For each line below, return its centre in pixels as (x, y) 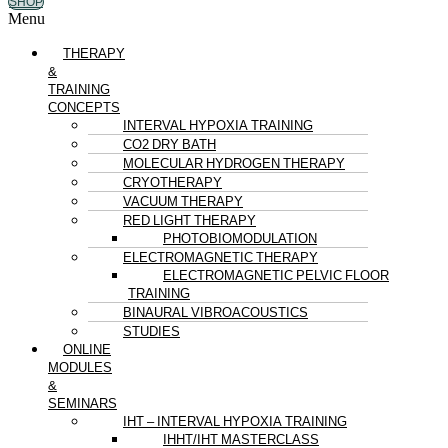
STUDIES (151, 331)
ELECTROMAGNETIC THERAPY (220, 257)
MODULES (80, 367)
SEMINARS (82, 403)
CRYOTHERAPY (172, 182)
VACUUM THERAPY (183, 201)
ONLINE (87, 349)
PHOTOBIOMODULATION (240, 238)
